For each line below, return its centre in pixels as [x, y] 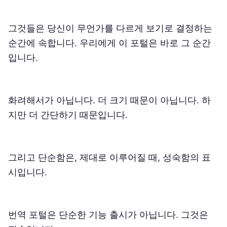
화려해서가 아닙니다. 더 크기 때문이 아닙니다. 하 [109, 100]
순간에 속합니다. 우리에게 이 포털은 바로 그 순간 [109, 43]
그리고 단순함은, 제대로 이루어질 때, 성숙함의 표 [109, 157]
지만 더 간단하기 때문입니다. [68, 115]
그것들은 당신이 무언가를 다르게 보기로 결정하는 [110, 28]
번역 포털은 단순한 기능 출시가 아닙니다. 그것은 [108, 214]
